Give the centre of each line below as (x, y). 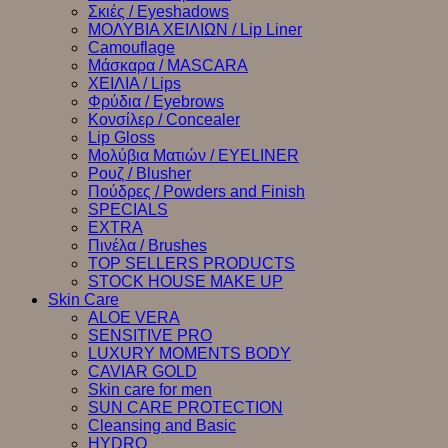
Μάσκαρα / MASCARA (168, 65)
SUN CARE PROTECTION (185, 407)
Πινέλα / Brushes (147, 245)
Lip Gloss (121, 137)
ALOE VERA (134, 317)
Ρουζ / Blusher (139, 173)
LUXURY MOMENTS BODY (189, 353)
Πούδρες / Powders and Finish (196, 191)
